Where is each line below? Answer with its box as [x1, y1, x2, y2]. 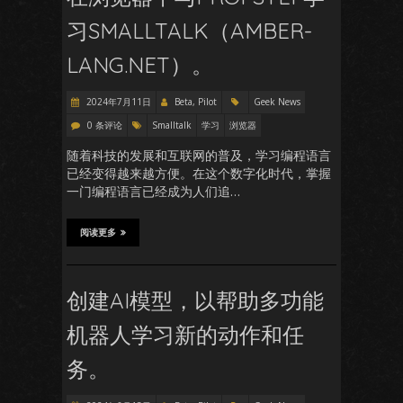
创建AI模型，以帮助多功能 [67, 287, 324, 314]
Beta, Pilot [175, 95, 217, 108]
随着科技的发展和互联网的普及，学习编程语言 [67, 147, 331, 164]
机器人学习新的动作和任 [67, 321, 304, 348]
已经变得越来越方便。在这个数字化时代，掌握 [67, 165, 331, 182]
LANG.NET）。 [67, 51, 213, 78]
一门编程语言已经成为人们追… [67, 183, 240, 200]
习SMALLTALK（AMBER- [67, 17, 312, 44]
